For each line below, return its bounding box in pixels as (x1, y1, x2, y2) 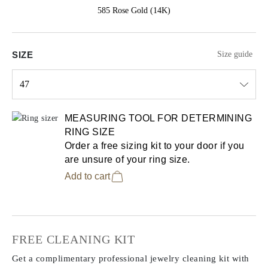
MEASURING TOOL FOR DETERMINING (65, 112, 252, 123)
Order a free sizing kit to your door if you (65, 140, 245, 151)
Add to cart (65, 170, 110, 181)
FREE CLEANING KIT (12, 232, 136, 246)
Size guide (217, 50, 252, 59)
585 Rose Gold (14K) (98, 5, 170, 15)
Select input (11, 100, 55, 110)
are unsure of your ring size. (65, 154, 190, 165)
